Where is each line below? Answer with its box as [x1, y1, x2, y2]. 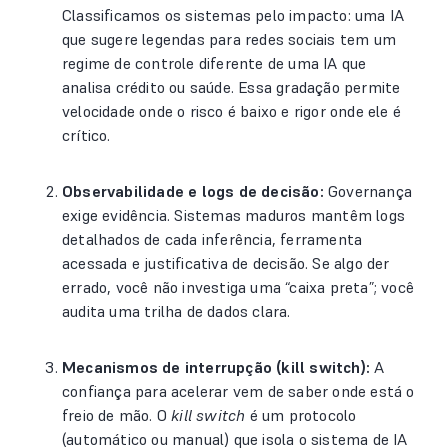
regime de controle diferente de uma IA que [62, 53, 367, 73]
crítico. [62, 125, 111, 145]
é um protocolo [245, 405, 357, 425]
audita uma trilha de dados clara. [62, 301, 291, 321]
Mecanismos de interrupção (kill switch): [62, 357, 370, 377]
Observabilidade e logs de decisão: [62, 181, 324, 201]
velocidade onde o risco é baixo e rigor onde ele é [62, 101, 402, 121]
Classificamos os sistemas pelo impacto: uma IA [62, 5, 405, 25]
